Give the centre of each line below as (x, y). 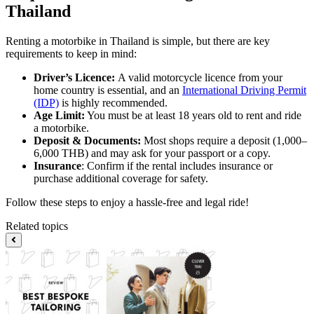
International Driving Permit (244, 90)
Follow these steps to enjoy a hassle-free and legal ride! (127, 202)
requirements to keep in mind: (71, 53)
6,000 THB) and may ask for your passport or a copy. (152, 153)
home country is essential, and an (108, 90)
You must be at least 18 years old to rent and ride (193, 115)
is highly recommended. (113, 102)
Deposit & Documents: (87, 140)
